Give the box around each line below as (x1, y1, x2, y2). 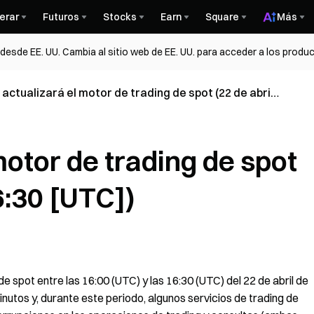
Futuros (43, 11, 79, 23)
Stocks (103, 11, 137, 23)
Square (205, 11, 239, 23)
